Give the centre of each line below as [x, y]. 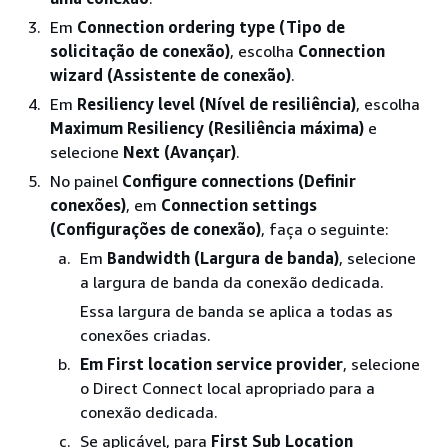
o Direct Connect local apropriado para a [227, 388]
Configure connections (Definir [239, 181]
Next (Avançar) [179, 152]
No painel [86, 181]
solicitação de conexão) [140, 51]
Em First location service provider [211, 364]
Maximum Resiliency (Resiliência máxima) [207, 128]
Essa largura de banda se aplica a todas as [236, 311]
